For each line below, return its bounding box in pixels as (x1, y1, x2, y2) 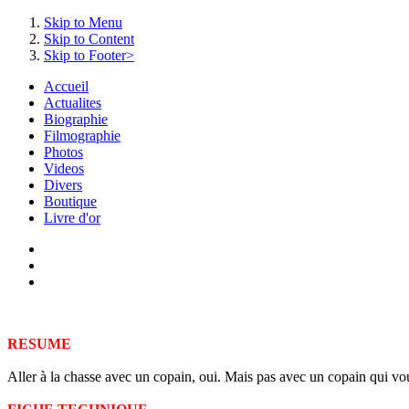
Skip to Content (44, 31, 134, 47)
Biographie (44, 111, 108, 127)
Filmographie (44, 128, 121, 143)
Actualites (44, 95, 101, 110)
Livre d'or (44, 210, 100, 225)
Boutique (44, 194, 97, 209)
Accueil (44, 79, 89, 94)
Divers (44, 177, 82, 193)
